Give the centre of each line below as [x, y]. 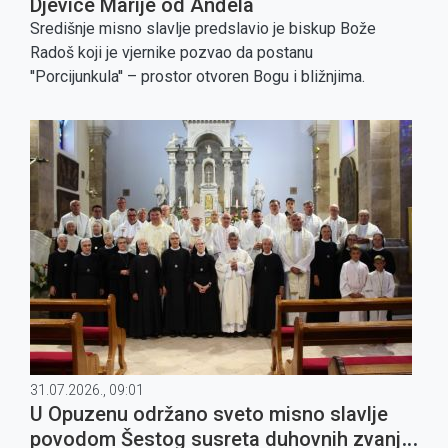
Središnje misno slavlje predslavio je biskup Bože [203, 28]
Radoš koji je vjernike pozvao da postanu [171, 52]
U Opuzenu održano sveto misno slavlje [209, 414]
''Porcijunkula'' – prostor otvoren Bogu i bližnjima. [197, 76]
